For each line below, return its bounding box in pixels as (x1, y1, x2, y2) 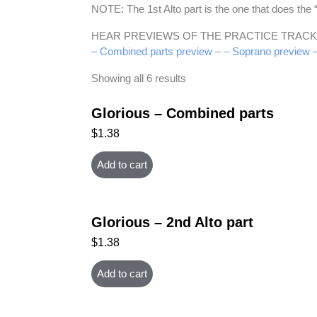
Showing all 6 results (91, 72, 186, 85)
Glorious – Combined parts (91, 105, 274, 122)
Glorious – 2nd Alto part (91, 214, 253, 230)
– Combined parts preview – (91, 45, 221, 58)
